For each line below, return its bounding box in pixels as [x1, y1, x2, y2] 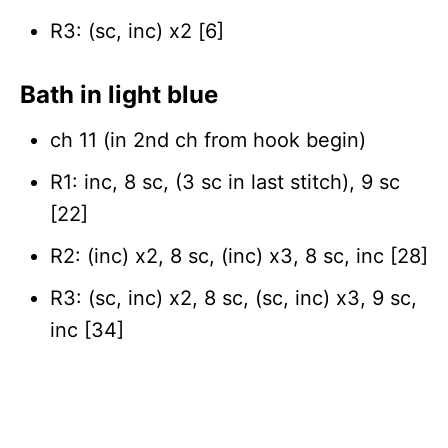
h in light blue [59, 79, 218, 109]
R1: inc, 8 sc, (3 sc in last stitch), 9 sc [50, 169, 400, 194]
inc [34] [50, 317, 124, 342]
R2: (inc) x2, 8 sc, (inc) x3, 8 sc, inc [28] [50, 243, 428, 268]
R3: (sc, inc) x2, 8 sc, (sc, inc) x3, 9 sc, [50, 285, 417, 310]
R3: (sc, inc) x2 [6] [50, 18, 224, 43]
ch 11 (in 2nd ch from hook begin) [50, 127, 366, 152]
